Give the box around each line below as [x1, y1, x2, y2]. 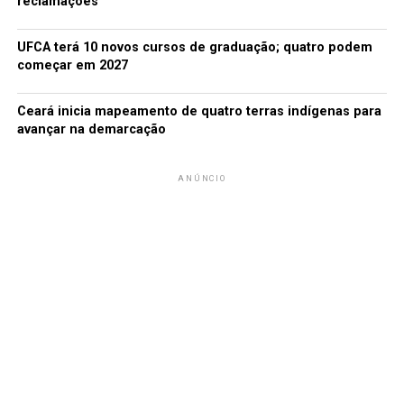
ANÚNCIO [178, 173, 226, 183]
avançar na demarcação [16, 121, 166, 137]
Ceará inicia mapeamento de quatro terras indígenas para [16, 103, 381, 119]
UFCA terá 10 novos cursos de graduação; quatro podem [16, 39, 372, 55]
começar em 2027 [16, 57, 128, 73]
